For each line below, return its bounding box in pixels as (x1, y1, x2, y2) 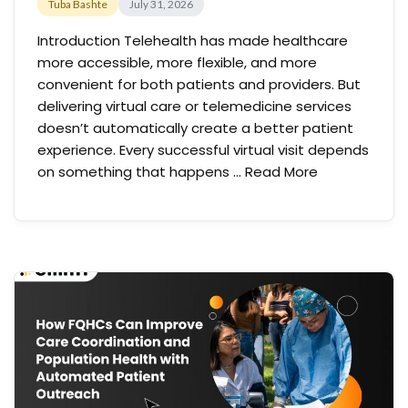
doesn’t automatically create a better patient (37, 118, 353, 138)
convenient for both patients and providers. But (37, 75, 361, 94)
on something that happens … (37, 162, 245, 181)
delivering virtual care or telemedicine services (37, 97, 352, 116)
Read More (245, 162, 318, 181)
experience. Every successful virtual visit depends (37, 140, 369, 159)
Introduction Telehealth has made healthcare (37, 31, 348, 50)
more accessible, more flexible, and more (37, 53, 317, 72)
